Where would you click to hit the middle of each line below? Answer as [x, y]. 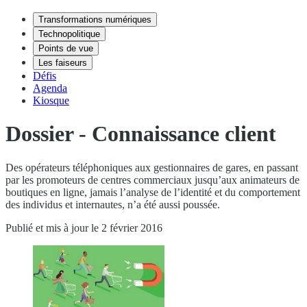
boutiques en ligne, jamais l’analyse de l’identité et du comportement [153, 192]
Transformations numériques [95, 20]
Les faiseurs [63, 63]
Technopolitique [69, 34]
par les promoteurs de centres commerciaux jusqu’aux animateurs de [152, 180]
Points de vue [66, 48]
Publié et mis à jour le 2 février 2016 [84, 228]
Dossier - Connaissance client [141, 134]
